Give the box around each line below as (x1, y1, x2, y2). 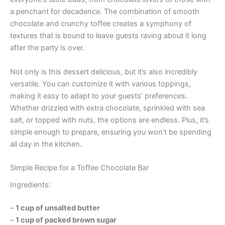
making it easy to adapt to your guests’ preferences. (10, 91, 187, 100)
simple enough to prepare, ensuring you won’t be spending (10, 127, 211, 137)
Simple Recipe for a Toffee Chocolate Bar (10, 163, 149, 172)
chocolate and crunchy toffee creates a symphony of (10, 19, 191, 29)
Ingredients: (10, 180, 51, 190)
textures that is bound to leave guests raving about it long (10, 31, 206, 41)
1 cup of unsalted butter (16, 203, 100, 212)
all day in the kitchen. (10, 139, 82, 149)
